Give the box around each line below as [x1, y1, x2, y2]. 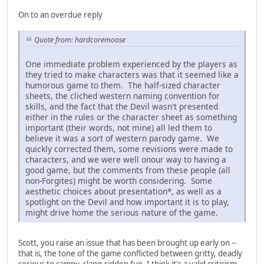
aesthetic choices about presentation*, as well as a [25, 185, 222, 197]
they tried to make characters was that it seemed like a [25, 68, 239, 80]
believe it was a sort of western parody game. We [25, 132, 219, 144]
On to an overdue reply [18, 9, 103, 21]
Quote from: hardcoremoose [34, 35, 126, 45]
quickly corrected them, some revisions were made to [25, 143, 233, 154]
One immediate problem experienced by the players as [25, 58, 237, 70]
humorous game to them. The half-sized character [25, 79, 220, 91]
